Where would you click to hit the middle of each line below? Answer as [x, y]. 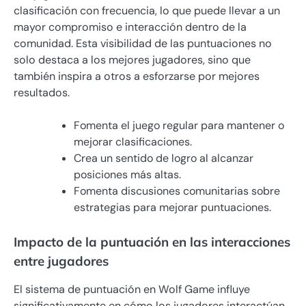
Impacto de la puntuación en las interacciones [152, 241]
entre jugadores [61, 261]
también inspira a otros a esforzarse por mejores [137, 76]
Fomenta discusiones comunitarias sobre [177, 191]
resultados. [42, 92]
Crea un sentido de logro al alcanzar [164, 158]
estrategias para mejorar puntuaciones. [172, 207]
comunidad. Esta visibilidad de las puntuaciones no [143, 43]
